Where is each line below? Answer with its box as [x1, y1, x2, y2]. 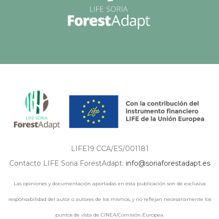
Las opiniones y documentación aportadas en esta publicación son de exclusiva [13, 180, 206, 187]
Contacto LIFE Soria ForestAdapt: [9, 158, 126, 168]
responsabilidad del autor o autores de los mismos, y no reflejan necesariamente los [8, 196, 211, 202]
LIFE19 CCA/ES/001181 [70, 144, 149, 153]
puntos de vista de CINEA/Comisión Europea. [55, 211, 164, 218]
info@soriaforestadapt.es [125, 158, 210, 168]
